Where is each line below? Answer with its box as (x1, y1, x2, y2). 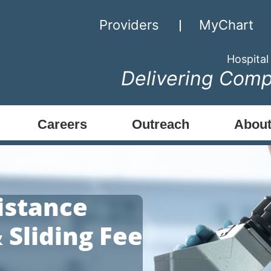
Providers (99, 17, 159, 33)
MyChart (198, 17, 253, 33)
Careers (38, 116, 87, 132)
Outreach (132, 116, 189, 132)
